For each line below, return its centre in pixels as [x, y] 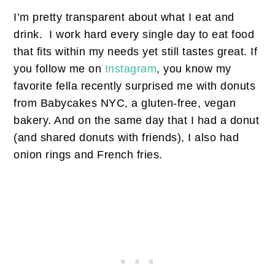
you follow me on [59, 68]
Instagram [131, 68]
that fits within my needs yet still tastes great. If [136, 51]
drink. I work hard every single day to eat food [134, 34]
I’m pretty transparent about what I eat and [124, 17]
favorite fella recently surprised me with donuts [135, 86]
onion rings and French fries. [88, 154]
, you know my [194, 68]
